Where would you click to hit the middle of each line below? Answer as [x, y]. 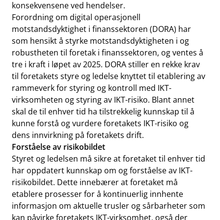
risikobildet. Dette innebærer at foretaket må [95, 182]
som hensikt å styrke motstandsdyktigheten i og [100, 41]
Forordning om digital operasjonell [76, 17]
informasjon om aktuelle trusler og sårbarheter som [109, 206]
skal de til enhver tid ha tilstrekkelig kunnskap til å [103, 111]
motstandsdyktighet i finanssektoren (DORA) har [101, 29]
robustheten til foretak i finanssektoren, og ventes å [108, 53]
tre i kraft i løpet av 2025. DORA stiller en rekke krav [106, 64]
